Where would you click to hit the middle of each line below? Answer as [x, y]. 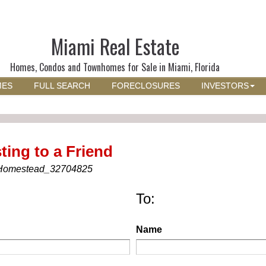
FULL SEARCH [62, 86]
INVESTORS [225, 86]
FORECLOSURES [146, 86]
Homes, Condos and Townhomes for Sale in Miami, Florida [115, 67]
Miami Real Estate [115, 46]
